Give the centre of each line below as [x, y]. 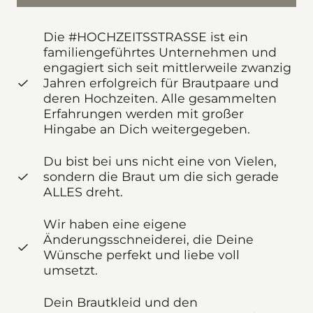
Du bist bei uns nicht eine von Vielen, [160, 161]
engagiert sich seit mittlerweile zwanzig [167, 68]
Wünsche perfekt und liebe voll [141, 255]
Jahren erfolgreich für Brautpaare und [161, 83]
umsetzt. [70, 270]
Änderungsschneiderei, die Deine [148, 240]
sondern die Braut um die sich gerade [161, 177]
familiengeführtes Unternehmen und [160, 52]
